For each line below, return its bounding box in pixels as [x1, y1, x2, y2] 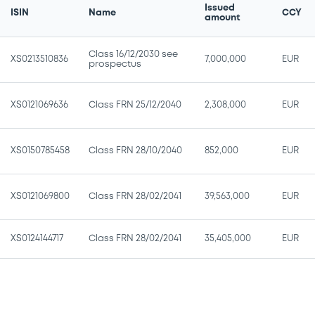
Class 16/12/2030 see [89, 50, 178, 58]
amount [205, 13, 240, 22]
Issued [205, 4, 235, 12]
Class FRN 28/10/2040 [89, 146, 182, 155]
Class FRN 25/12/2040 [89, 101, 181, 109]
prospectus [89, 60, 141, 68]
